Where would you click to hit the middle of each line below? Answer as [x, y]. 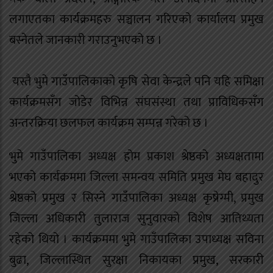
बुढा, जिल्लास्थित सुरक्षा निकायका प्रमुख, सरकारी [136, 261]
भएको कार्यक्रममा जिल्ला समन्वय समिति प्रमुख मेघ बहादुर [136, 178]
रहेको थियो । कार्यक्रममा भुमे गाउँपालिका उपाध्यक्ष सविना [136, 240]
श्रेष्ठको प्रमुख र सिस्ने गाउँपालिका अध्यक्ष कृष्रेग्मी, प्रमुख [136, 198]
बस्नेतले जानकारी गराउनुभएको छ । [136, 41]
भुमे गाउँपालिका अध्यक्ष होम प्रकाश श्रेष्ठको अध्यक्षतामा [136, 157]
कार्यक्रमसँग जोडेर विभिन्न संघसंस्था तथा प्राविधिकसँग [136, 103]
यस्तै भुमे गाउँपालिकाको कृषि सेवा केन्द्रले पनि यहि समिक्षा [136, 82]
